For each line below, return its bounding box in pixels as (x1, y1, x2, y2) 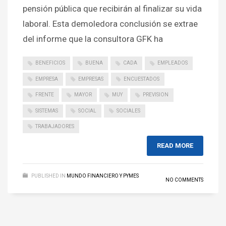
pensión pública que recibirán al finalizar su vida (23, 4, 202, 14)
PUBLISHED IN (31, 173, 66, 179)
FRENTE (35, 92, 54, 98)
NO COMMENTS (165, 177, 203, 183)
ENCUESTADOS (124, 76, 159, 82)
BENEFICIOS (35, 60, 65, 66)
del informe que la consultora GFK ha (23, 34, 163, 44)
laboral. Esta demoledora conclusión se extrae (23, 19, 198, 29)
